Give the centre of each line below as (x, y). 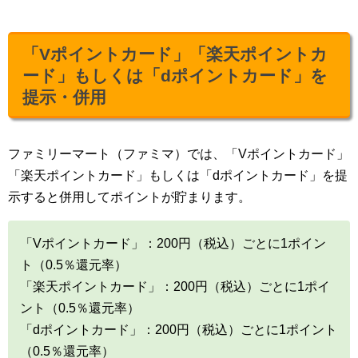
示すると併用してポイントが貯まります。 (129, 197)
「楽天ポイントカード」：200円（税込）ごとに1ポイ (175, 287)
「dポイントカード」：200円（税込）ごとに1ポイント (179, 330)
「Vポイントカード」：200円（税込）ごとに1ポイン (173, 244)
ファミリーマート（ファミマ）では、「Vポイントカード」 (179, 154)
